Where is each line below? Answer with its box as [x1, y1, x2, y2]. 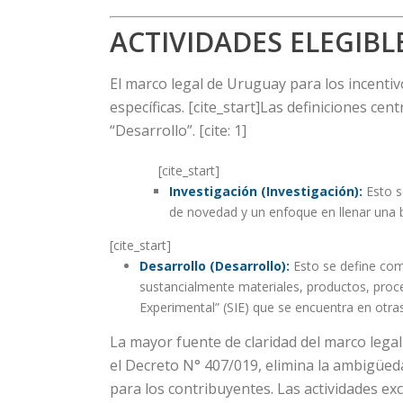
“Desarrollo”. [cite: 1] [110, 121, 246, 140]
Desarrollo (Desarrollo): [139, 257, 290, 274]
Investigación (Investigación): [168, 183, 363, 200]
